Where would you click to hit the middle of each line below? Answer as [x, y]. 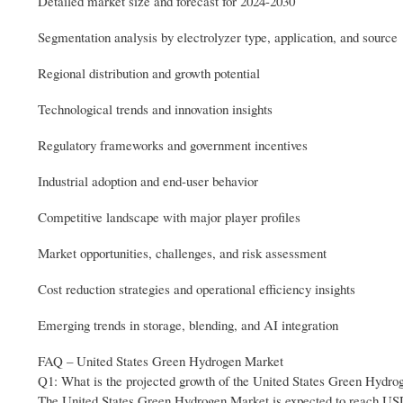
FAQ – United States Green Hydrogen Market [161, 360]
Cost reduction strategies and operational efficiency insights [197, 288]
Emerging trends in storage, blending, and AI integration [188, 324]
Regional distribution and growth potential [149, 72]
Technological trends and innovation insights [155, 108]
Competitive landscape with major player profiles [169, 216]
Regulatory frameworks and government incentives [173, 144]
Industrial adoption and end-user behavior [148, 180]
